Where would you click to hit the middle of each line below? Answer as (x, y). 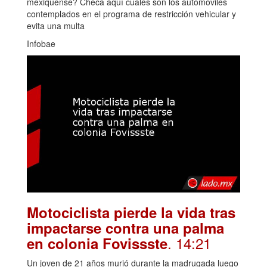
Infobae (41, 44)
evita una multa (56, 26)
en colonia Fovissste (97, 243)
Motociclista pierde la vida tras (131, 212)
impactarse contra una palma (125, 228)
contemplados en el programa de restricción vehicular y (131, 14)
